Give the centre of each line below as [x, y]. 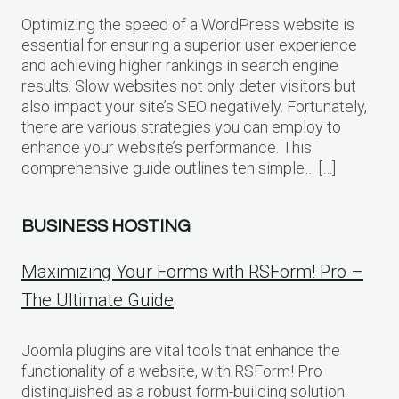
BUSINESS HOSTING [106, 227]
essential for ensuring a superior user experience [189, 45]
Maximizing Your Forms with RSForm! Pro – [192, 272]
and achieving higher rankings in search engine [180, 66]
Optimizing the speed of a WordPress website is [188, 25]
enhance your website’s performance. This [167, 148]
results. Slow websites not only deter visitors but [189, 86]
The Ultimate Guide [98, 301]
